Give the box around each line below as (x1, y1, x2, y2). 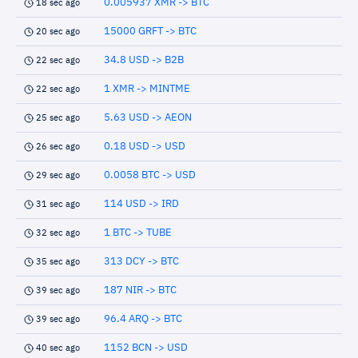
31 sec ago (36, 200, 80, 209)
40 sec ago (36, 344, 80, 352)
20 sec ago (36, 27, 80, 36)
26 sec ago (36, 142, 80, 151)
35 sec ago (36, 257, 80, 266)
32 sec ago (36, 229, 80, 237)
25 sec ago (36, 113, 80, 122)
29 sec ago (36, 171, 80, 180)
